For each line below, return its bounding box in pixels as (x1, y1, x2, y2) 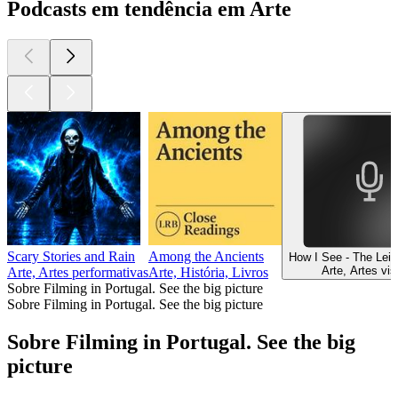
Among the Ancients (148, 249, 264, 265)
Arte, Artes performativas (7, 265, 148, 281)
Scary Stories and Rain (7, 249, 135, 265)
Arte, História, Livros (148, 265, 268, 281)
